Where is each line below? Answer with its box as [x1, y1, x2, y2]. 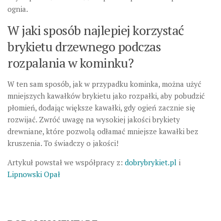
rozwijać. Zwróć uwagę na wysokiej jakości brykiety [7, 114, 180, 125]
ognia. [7, 4, 28, 14]
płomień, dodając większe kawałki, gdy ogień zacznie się [7, 103, 195, 113]
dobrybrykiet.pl [125, 157, 177, 168]
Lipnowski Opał [7, 169, 60, 180]
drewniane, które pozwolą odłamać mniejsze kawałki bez [7, 126, 198, 137]
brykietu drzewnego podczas [7, 38, 161, 55]
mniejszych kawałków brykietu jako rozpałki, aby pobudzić [7, 91, 205, 101]
